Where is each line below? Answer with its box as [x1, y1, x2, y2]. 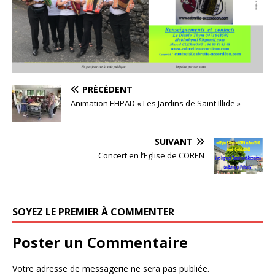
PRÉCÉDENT [82, 83, 133, 96]
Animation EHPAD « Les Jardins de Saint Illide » [71, 98, 241, 109]
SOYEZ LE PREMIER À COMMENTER [12, 205, 174, 219]
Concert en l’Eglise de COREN [98, 150, 204, 161]
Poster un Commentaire [12, 232, 188, 253]
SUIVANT [155, 136, 193, 148]
